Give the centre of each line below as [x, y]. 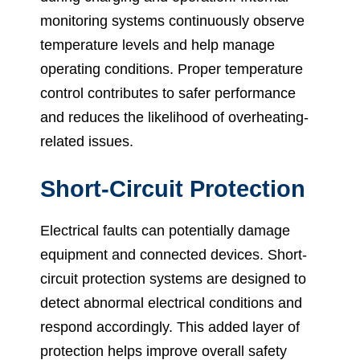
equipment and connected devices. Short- [174, 255]
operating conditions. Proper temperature [172, 70]
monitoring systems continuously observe [172, 21]
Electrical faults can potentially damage [165, 231]
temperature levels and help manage [157, 45]
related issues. [87, 142]
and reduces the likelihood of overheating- [174, 118]
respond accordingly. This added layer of [170, 327]
